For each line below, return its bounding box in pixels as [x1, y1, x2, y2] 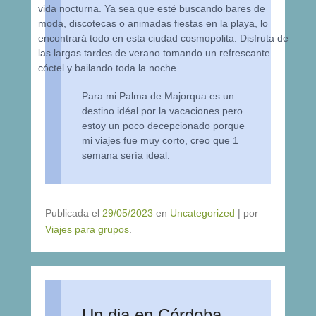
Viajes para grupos [45, 224, 129, 235]
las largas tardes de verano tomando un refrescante [38, 47, 271, 59]
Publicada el [45, 207, 102, 219]
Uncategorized [170, 207, 235, 219]
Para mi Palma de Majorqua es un [82, 90, 234, 102]
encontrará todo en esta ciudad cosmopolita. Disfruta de [38, 32, 289, 44]
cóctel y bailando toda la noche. [38, 61, 180, 73]
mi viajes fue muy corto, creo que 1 [82, 135, 238, 146]
